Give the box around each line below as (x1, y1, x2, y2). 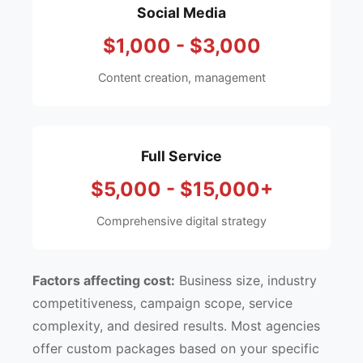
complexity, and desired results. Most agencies (32, 318, 320, 334)
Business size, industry (175, 272, 317, 288)
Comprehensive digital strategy (96, 214, 267, 228)
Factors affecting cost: (32, 272, 175, 288)
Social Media (137, 4, 226, 21)
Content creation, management (97, 70, 266, 84)
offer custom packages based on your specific (32, 340, 319, 357)
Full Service (141, 147, 222, 164)
